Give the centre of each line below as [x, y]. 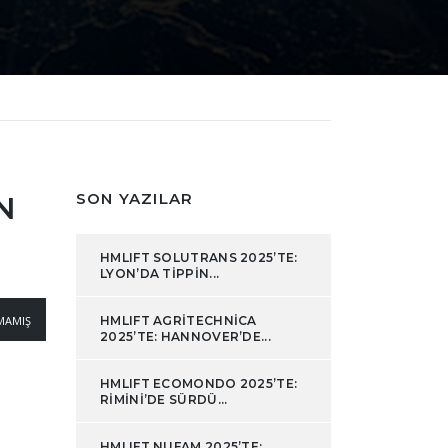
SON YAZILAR [135, 198]
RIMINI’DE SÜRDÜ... [164, 399]
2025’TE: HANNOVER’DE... [185, 336]
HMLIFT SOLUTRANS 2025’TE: [199, 257]
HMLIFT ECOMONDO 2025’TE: [199, 383]
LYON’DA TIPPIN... [160, 273]
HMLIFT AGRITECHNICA [178, 320]
